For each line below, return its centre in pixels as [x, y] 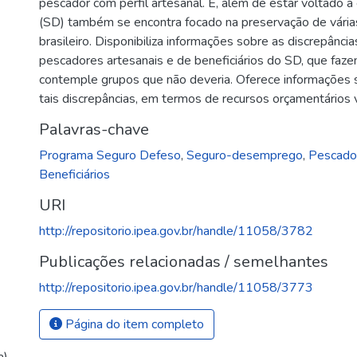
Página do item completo [133, 324]
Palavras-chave [94, 129]
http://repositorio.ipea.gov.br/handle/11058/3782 [177, 231]
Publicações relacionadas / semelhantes [184, 262]
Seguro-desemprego [245, 155]
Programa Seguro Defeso [110, 155]
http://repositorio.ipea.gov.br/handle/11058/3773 [177, 288]
